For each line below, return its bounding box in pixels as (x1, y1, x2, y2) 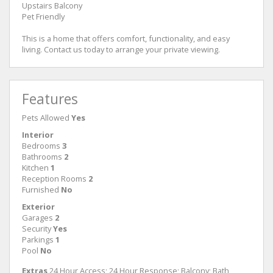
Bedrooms (22, 140, 60, 151)
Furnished (22, 184, 59, 195)
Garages (22, 212, 53, 223)
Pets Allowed (22, 112, 69, 123)
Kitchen (22, 162, 49, 173)
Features (22, 90, 78, 108)
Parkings (22, 234, 54, 245)
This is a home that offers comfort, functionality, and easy (22, 33, 230, 44)
